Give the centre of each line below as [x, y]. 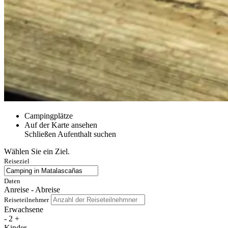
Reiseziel [17, 161]
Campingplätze [49, 116]
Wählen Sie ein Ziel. [37, 152]
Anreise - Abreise [32, 190]
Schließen [40, 134]
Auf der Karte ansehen [61, 125]
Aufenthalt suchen [87, 134]
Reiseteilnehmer [26, 200]
